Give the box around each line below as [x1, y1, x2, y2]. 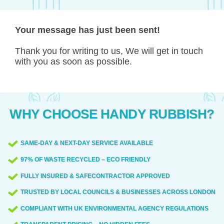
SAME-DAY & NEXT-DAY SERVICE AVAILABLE [20, 139, 153, 147]
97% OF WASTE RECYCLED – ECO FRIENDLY [20, 155, 150, 163]
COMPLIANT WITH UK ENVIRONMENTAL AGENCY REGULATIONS [20, 204, 208, 212]
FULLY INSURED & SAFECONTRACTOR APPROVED [20, 172, 170, 179]
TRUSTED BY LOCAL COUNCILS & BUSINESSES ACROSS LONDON [20, 188, 215, 196]
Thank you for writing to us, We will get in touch [15, 46, 203, 56]
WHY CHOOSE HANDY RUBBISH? [9, 106, 214, 122]
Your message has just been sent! [15, 25, 160, 35]
